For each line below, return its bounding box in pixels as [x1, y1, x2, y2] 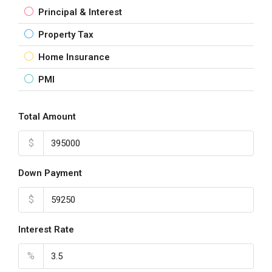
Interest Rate [18, 224, 74, 235]
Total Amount [18, 111, 76, 122]
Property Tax [38, 29, 93, 40]
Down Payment [18, 168, 82, 178]
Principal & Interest [38, 7, 122, 18]
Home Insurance [38, 52, 110, 63]
